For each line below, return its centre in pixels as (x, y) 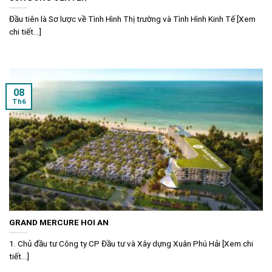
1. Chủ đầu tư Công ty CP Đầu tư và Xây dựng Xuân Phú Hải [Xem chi (131, 243)
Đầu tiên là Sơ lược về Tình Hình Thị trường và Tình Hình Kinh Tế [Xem (132, 19)
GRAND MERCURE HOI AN (59, 222)
